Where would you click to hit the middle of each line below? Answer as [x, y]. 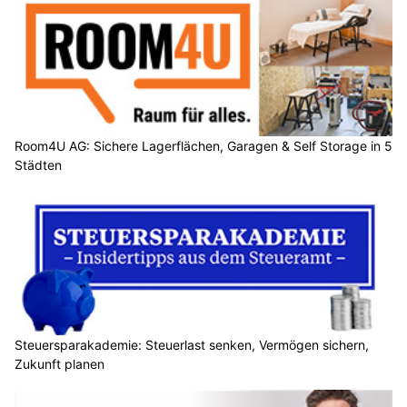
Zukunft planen [60, 363]
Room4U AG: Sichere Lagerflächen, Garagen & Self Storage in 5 [203, 145]
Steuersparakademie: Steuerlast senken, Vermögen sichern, [192, 344]
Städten [38, 164]
